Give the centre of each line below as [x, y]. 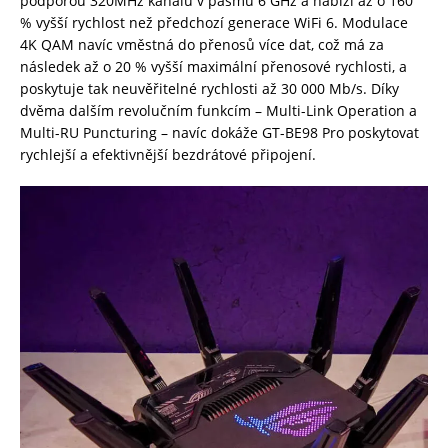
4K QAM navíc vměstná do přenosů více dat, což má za [202, 45]
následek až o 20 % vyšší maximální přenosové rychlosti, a [213, 67]
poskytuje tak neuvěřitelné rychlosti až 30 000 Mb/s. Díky [209, 89]
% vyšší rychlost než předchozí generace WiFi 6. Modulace [214, 23]
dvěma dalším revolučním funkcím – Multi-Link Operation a [218, 111]
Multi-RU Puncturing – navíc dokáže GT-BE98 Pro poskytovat [219, 133]
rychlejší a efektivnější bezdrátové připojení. [168, 155]
